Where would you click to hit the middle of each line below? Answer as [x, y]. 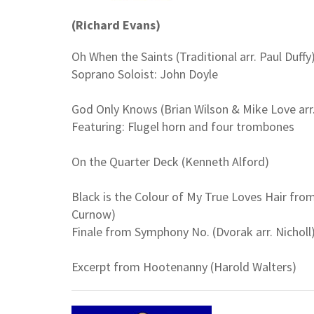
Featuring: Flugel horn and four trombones [183, 127]
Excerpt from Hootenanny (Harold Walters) [184, 267]
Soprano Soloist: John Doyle [145, 74]
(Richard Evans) [116, 25]
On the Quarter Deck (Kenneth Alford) [170, 162]
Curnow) [94, 214]
